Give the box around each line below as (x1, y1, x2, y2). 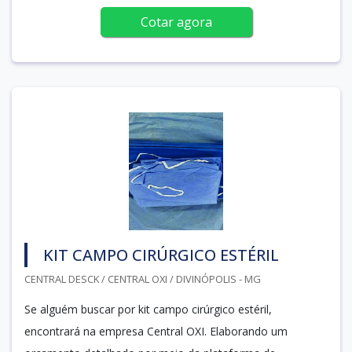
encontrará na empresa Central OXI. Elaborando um (24, 323, 288, 339)
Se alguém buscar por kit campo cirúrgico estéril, (24, 301, 272, 317)
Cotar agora (140, 13, 212, 31)
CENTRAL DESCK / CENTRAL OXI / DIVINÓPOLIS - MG (24, 271, 261, 286)
